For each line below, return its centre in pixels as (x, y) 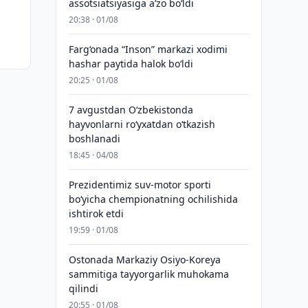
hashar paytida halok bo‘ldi (131, 64)
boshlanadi (94, 139)
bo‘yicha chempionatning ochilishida (153, 199)
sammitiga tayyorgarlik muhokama (148, 274)
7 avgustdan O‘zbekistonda (131, 110)
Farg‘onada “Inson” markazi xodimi (148, 49)
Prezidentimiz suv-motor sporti (140, 185)
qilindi (83, 288)
